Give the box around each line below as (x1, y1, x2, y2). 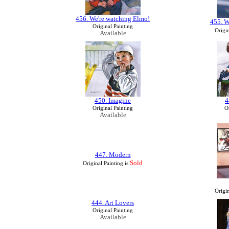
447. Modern (95, 151, 131, 158)
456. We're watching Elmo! (76, 15, 150, 22)
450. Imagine (95, 97, 131, 104)
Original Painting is (83, 160, 128, 166)
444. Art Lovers (91, 199, 134, 207)
